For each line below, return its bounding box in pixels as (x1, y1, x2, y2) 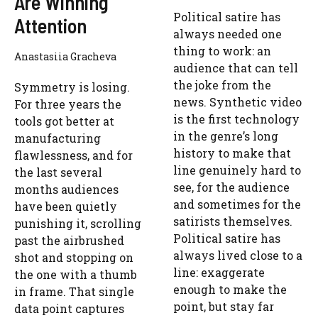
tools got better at (14, 113, 114, 128)
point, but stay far (173, 298, 274, 314)
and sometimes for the (173, 196, 301, 212)
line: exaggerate (173, 264, 265, 280)
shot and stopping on (14, 249, 133, 265)
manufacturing (14, 130, 101, 146)
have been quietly (14, 198, 117, 214)
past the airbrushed (14, 232, 124, 248)
